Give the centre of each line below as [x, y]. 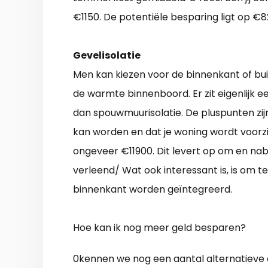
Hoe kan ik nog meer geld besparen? [159, 228]
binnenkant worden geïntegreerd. [153, 190]
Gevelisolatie [107, 56]
